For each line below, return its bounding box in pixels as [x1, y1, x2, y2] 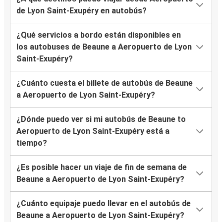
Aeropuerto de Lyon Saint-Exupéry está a [16, 126, 169, 136]
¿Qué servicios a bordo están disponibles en [16, 30, 181, 40]
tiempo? [16, 138, 47, 148]
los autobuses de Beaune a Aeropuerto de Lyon [16, 42, 192, 52]
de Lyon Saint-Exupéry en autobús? [16, 6, 147, 16]
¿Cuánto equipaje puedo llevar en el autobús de [16, 199, 191, 209]
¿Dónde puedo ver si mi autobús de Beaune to [16, 114, 186, 124]
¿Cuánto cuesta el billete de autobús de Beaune [16, 78, 193, 88]
